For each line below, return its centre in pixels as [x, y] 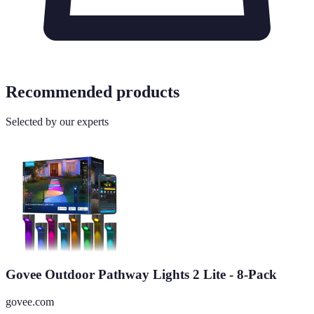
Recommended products [93, 91]
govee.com [30, 301]
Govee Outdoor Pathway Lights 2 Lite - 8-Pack [141, 275]
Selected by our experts [57, 121]
